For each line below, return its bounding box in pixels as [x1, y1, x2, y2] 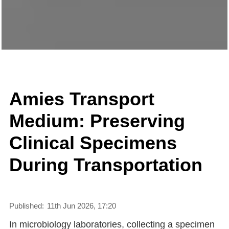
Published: [9, 201, 44, 211]
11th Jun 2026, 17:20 [47, 201, 116, 211]
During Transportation [9, 154, 202, 176]
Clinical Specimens [9, 132, 177, 154]
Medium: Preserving [9, 110, 185, 132]
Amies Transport [9, 88, 154, 110]
